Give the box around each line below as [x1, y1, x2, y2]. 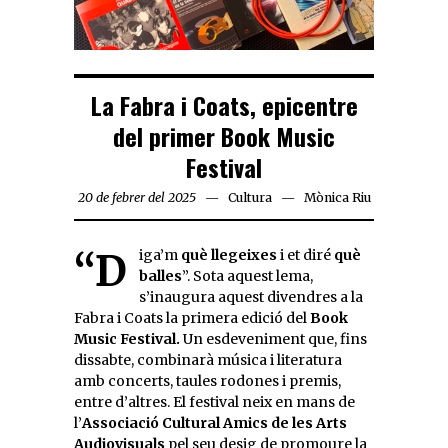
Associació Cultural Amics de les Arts [82, 413, 347, 432]
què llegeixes [181, 245, 277, 264]
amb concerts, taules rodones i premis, [74, 371, 341, 390]
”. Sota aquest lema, [182, 266, 313, 285]
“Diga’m [139, 245, 181, 264]
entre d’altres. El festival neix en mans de [74, 392, 355, 411]
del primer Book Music [113, 117, 335, 154]
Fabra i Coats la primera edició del [74, 308, 310, 327]
